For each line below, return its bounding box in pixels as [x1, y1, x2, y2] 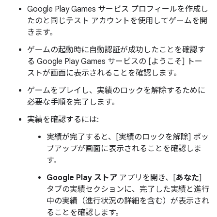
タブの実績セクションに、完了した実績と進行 [46, 185, 209, 194]
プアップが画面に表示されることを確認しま [46, 144, 201, 154]
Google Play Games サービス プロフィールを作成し [27, 4, 208, 14]
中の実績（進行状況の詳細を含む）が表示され [46, 196, 209, 206]
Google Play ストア [46, 173, 117, 183]
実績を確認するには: [27, 115, 99, 124]
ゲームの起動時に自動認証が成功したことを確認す [27, 45, 205, 55]
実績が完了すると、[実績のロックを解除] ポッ [46, 132, 209, 142]
